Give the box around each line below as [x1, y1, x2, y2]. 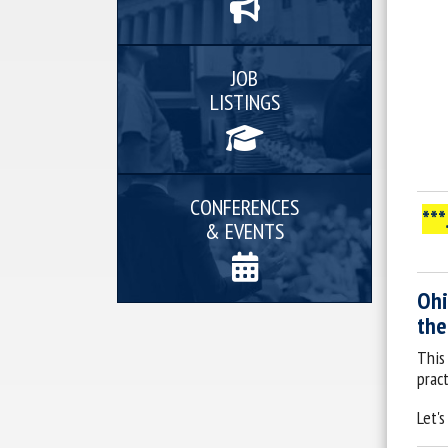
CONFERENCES [190, 193, 299, 221]
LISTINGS [209, 88, 280, 116]
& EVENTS [205, 217, 284, 245]
